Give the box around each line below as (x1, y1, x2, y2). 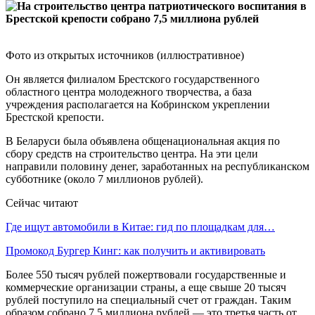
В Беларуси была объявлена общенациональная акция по (6, 134, 280, 147)
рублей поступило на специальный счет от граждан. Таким (6, 293, 291, 306)
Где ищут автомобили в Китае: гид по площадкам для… (6, 220, 275, 233)
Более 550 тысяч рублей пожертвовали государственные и (6, 268, 286, 281)
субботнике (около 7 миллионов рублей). (6, 172, 203, 185)
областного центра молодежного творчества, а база (6, 85, 252, 98)
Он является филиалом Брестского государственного (6, 72, 259, 85)
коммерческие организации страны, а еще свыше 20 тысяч (6, 281, 286, 293)
